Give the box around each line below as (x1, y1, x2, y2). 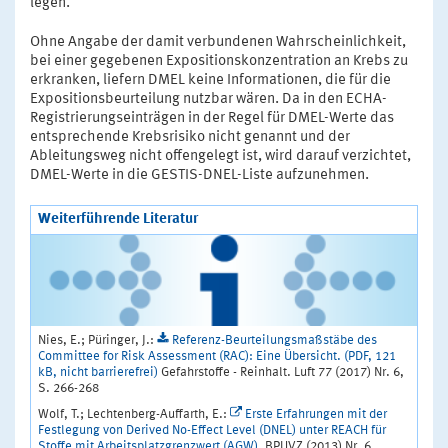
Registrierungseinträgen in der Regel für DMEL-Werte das (30, 110, 394, 126)
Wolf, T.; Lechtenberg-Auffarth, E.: (38, 407, 230, 421)
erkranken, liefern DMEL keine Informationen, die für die (30, 72, 391, 88)
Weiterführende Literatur (38, 211, 198, 227)
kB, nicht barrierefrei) (38, 365, 161, 379)
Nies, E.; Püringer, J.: (38, 333, 157, 347)
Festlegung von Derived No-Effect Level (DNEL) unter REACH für (38, 423, 386, 437)
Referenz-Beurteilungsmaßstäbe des (172, 333, 377, 347)
